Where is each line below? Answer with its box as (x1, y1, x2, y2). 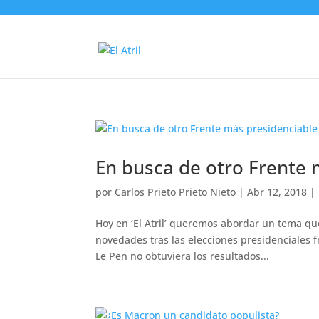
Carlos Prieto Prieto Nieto (115, 185, 236, 199)
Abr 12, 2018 (247, 185, 308, 199)
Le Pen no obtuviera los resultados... (95, 249, 270, 263)
